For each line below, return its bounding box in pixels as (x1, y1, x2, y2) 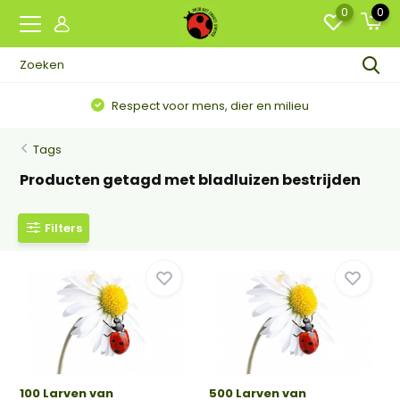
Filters (45, 219, 83, 237)
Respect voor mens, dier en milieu (109, 96, 310, 114)
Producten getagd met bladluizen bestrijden (20, 170, 362, 190)
